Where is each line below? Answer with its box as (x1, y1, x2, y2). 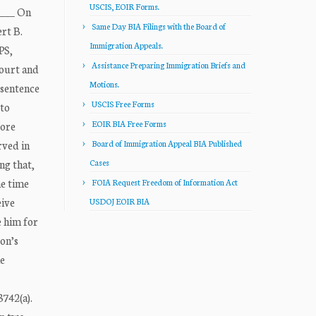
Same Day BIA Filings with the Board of (92, 20, 226, 32)
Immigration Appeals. (90, 39, 163, 51)
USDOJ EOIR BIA (90, 195, 150, 207)
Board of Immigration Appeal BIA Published (92, 138, 242, 149)
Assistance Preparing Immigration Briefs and (92, 59, 245, 71)
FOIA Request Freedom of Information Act (92, 176, 238, 188)
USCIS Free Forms (92, 98, 154, 109)
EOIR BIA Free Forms (92, 118, 166, 129)
